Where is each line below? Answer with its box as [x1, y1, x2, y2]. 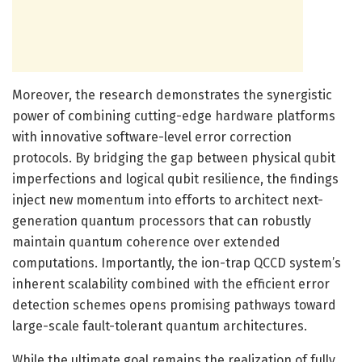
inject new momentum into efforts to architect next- [12, 192, 323, 208]
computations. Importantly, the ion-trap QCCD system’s [12, 255, 341, 271]
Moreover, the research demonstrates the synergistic [12, 86, 332, 103]
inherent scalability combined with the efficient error [12, 276, 330, 292]
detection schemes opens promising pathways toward [12, 297, 336, 313]
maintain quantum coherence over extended [12, 234, 280, 250]
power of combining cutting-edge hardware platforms [12, 107, 335, 124]
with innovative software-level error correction [12, 128, 292, 145]
